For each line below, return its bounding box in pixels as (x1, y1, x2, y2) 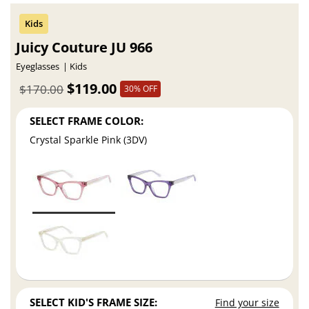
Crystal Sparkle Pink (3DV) (30, 132, 148, 146)
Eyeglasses (16, 61, 60, 73)
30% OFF (123, 82, 157, 94)
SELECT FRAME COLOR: (30, 114, 144, 128)
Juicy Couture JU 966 (16, 38, 153, 57)
